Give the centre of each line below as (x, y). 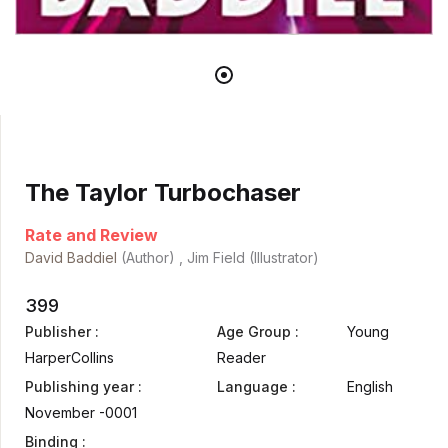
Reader (241, 358)
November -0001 (81, 413)
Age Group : (258, 332)
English (370, 387)
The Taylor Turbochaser (163, 193)
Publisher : (62, 332)
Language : (256, 387)
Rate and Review (91, 235)
